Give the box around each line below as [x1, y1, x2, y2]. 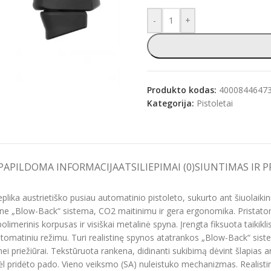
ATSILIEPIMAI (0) [118, 160, 195, 174]
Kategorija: [147, 97, 194, 109]
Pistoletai [197, 97, 233, 109]
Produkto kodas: [147, 84, 219, 96]
